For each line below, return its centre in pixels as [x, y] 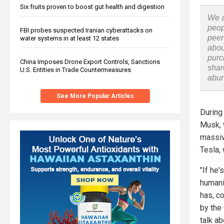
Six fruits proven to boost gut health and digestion [92, 6]
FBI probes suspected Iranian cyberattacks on [86, 30]
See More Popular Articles [95, 96]
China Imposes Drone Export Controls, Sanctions [90, 61]
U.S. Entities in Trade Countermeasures [75, 69]
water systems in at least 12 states [69, 38]
